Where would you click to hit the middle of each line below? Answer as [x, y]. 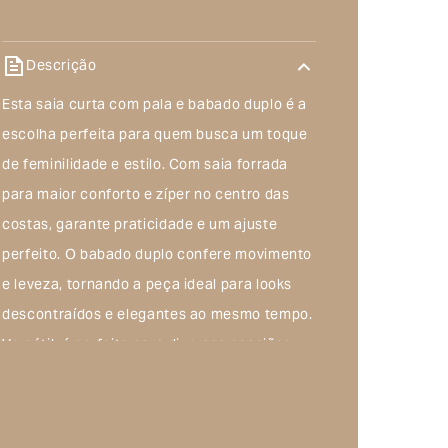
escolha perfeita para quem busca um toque [155, 136]
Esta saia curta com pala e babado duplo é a [154, 106]
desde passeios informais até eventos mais [151, 376]
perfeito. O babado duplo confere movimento [157, 256]
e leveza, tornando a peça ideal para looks [147, 286]
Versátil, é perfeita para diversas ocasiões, [149, 346]
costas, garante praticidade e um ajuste [140, 226]
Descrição [61, 66]
